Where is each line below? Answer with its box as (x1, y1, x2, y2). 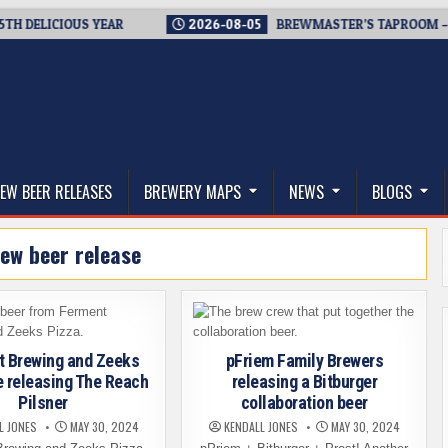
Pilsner (18, 392, 68, 413)
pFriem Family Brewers (225, 350, 384, 371)
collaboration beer (240, 392, 368, 413)
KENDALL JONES (223, 418, 298, 435)
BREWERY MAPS (144, 180, 241, 204)
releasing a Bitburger (231, 371, 378, 392)
